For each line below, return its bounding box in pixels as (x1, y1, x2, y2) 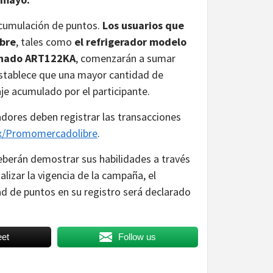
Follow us (118, 231, 156, 242)
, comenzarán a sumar (76, 51, 175, 65)
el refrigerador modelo (74, 34, 186, 49)
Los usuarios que (102, 18, 184, 32)
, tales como (16, 34, 74, 49)
